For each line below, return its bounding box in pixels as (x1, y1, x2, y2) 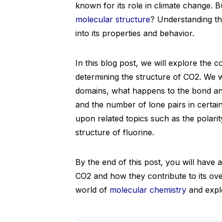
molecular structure (75, 14, 150, 24)
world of (75, 185, 110, 195)
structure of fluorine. (75, 127, 154, 137)
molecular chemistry (110, 185, 186, 195)
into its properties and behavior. (75, 28, 194, 38)
